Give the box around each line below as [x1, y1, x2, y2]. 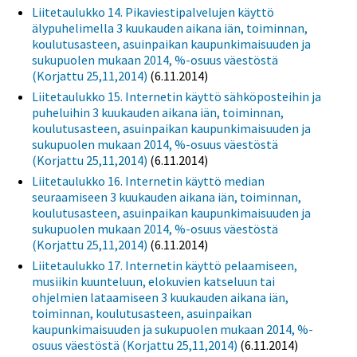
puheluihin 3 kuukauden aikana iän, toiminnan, [32, 104, 284, 120]
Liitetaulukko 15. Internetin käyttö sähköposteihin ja [32, 88, 321, 104]
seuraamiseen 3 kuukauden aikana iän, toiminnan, [32, 188, 301, 205]
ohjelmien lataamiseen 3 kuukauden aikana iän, [32, 288, 288, 305]
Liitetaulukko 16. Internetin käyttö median [32, 172, 265, 189]
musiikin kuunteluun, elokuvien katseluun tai [32, 273, 275, 289]
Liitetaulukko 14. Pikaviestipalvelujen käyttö [32, 3, 274, 20]
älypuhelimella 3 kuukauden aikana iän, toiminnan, [32, 19, 308, 36]
